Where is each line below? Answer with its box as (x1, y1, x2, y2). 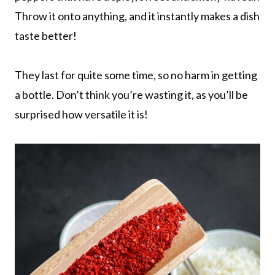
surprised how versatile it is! (15, 107, 148, 121)
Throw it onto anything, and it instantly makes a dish (15, 9, 260, 23)
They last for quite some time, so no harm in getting (15, 68, 257, 82)
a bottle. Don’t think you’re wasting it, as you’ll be (15, 87, 248, 101)
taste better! (15, 28, 77, 42)
